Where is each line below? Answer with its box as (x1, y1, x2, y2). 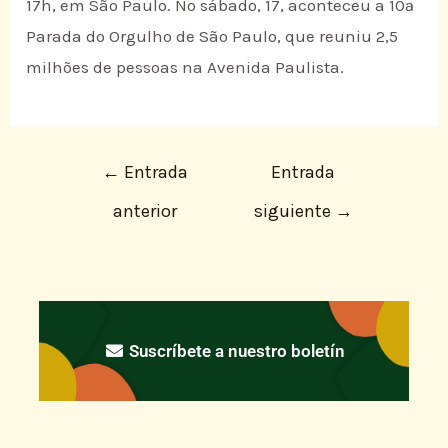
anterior (112, 200, 177, 222)
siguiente (253, 200, 335, 222)
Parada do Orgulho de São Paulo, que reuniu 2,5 (26, 26, 399, 47)
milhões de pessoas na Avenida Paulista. (26, 57, 345, 78)
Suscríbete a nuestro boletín (124, 340, 345, 361)
